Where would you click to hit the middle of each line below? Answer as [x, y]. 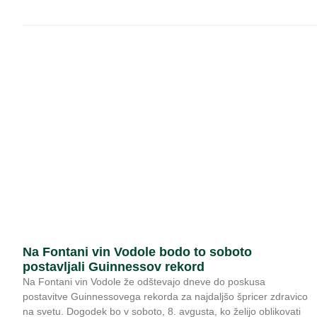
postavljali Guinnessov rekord [114, 266]
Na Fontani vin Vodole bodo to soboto [137, 252]
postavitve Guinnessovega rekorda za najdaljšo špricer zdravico [165, 296]
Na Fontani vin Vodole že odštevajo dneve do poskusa [144, 281]
